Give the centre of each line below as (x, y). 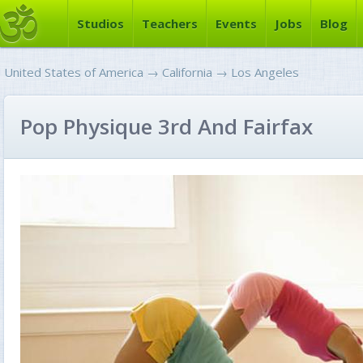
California (187, 72)
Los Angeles (265, 72)
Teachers (170, 23)
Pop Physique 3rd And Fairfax (167, 126)
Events (236, 23)
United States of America (74, 72)
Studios (100, 23)
